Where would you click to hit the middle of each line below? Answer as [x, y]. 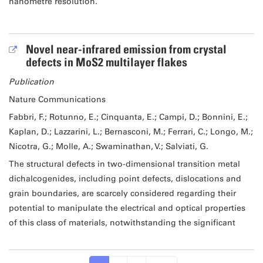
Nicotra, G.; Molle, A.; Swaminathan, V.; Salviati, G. [108, 147]
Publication [31, 82]
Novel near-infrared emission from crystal [126, 50]
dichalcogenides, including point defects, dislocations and [125, 179]
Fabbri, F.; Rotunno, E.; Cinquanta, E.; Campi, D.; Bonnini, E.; [128, 117]
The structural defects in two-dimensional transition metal [124, 164]
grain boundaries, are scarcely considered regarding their [122, 194]
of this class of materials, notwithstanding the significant [122, 223]
